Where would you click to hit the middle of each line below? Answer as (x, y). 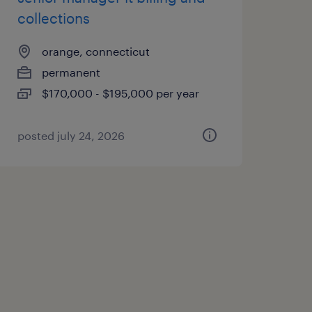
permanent (71, 72)
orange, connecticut (95, 51)
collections (53, 18)
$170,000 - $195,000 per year (120, 93)
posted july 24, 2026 (71, 135)
